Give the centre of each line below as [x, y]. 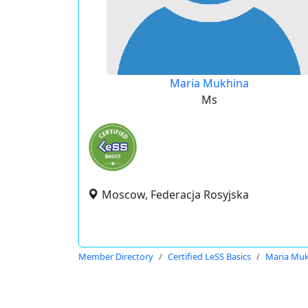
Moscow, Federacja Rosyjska [175, 195]
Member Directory [116, 256]
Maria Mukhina [209, 83]
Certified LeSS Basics [209, 256]
